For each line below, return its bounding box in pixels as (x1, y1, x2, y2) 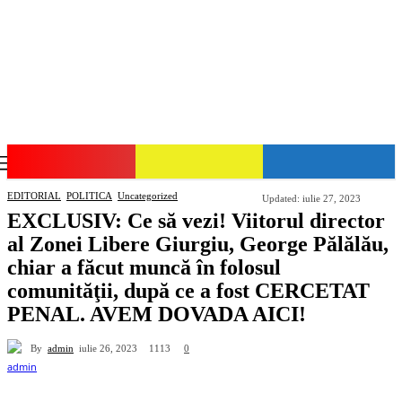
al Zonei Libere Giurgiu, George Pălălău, (7, 232, 389, 256)
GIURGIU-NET (21, 155, 116, 170)
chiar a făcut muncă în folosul (7, 256, 281, 279)
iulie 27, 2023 (302, 192, 361, 204)
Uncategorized (118, 190, 178, 202)
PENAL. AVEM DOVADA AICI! (7, 302, 306, 326)
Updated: (262, 192, 300, 204)
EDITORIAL (7, 190, 61, 202)
